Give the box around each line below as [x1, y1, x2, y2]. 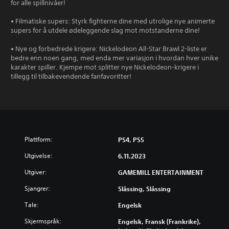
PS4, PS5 [118, 135, 144, 144]
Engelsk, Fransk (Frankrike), [118, 217, 201, 226]
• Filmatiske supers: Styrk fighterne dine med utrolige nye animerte [11, 17, 215, 26]
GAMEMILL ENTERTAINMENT [118, 168, 203, 177]
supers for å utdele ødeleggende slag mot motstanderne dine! [11, 26, 200, 35]
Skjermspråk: [25, 217, 61, 226]
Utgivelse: [25, 151, 53, 161]
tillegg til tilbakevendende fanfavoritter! [11, 72, 131, 81]
